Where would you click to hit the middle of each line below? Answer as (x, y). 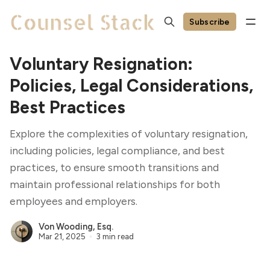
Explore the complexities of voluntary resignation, (129, 133)
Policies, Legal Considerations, (131, 86)
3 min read (115, 236)
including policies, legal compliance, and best (117, 150)
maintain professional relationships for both (115, 184)
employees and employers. (74, 201)
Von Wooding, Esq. (76, 227)
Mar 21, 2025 (62, 236)
